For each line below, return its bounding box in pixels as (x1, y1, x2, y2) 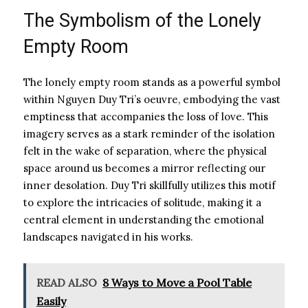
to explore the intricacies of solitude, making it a (23, 195, 261, 209)
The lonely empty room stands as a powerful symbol (23, 75, 280, 89)
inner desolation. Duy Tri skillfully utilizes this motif (23, 178, 276, 192)
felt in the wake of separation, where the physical (23, 144, 267, 157)
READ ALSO (36, 275, 97, 289)
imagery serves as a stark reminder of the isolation (23, 126, 275, 140)
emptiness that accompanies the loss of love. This (23, 109, 268, 123)
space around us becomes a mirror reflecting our (23, 161, 265, 175)
